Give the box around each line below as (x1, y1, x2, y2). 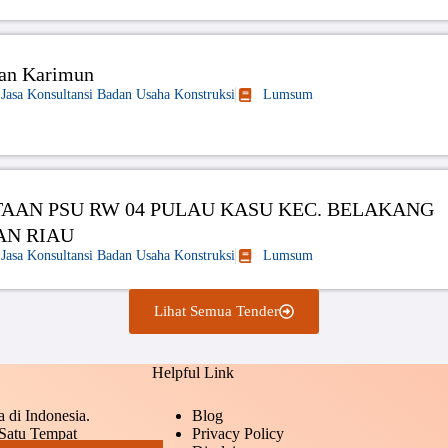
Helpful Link (152, 363, 234, 381)
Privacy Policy (192, 424, 284, 442)
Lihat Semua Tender (154, 302, 279, 319)
